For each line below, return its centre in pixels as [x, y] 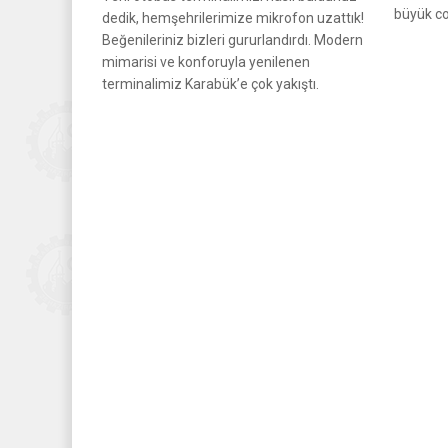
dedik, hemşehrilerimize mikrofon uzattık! [233, 17]
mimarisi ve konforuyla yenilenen [206, 61]
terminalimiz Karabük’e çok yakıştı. [210, 83]
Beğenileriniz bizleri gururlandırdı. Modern [232, 39]
